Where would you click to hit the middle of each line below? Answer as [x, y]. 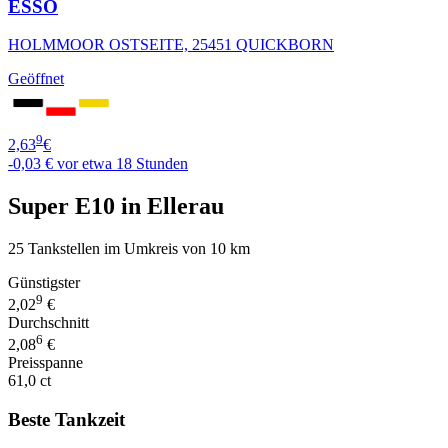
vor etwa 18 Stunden [122, 163]
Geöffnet [36, 79]
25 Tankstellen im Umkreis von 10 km [129, 248]
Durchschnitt [48, 322]
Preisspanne [45, 363]
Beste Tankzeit [66, 419]
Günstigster [44, 282]
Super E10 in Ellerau [116, 205]
